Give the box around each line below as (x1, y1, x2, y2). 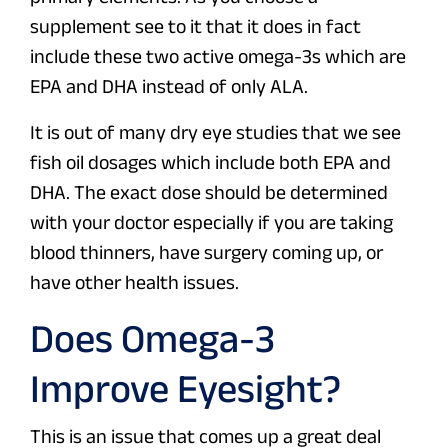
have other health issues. (30, 271, 239, 294)
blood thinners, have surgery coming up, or (30, 241, 383, 264)
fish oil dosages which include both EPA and (30, 151, 391, 174)
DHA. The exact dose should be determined (30, 181, 388, 204)
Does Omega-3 (30, 316, 275, 361)
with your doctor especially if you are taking (30, 211, 393, 234)
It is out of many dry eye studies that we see (30, 121, 401, 144)
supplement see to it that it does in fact (30, 15, 361, 38)
